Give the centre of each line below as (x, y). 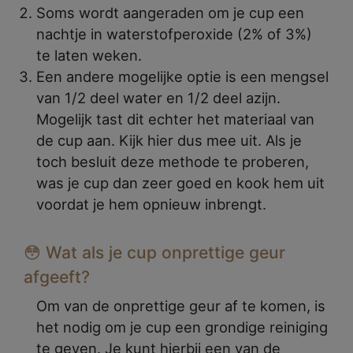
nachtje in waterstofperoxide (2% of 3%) (174, 33)
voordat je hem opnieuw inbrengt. (151, 204)
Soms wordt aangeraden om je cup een (170, 12)
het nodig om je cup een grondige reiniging (182, 327)
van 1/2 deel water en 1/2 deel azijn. (158, 97)
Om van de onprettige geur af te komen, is (181, 305)
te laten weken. (89, 55)
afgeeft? (57, 277)
